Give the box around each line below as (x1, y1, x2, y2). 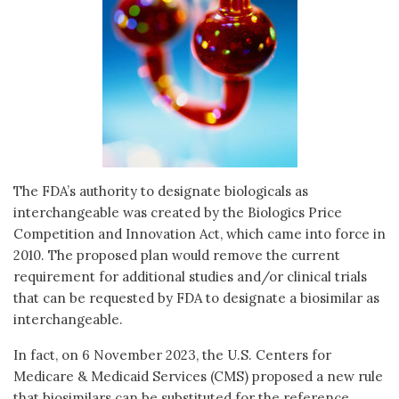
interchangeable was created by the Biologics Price (13, 203, 342, 221)
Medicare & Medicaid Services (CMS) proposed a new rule (13, 367, 383, 385)
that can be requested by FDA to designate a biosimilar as (13, 289, 379, 306)
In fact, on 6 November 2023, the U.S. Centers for (13, 346, 331, 363)
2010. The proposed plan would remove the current (13, 246, 340, 264)
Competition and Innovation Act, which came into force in (13, 224, 386, 242)
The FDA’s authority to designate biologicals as (13, 182, 308, 199)
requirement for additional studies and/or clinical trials (13, 267, 367, 285)
